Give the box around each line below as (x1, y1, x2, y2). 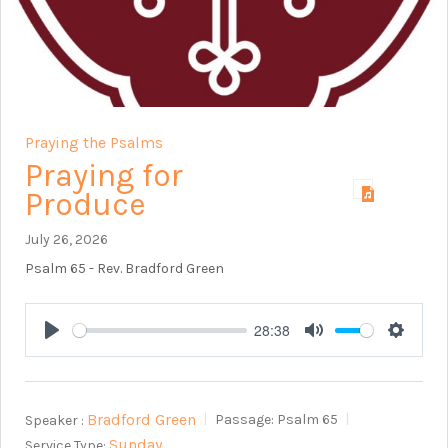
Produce (25, 186, 146, 224)
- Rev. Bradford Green (86, 260, 224, 278)
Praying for (25, 157, 183, 195)
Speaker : (25, 411, 84, 429)
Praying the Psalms (25, 133, 163, 153)
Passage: (215, 411, 274, 429)
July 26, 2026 (25, 231, 108, 249)
